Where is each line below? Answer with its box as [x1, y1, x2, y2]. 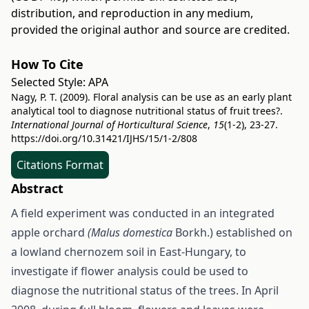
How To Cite [11, 56, 83, 72]
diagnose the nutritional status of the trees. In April [11, 283, 279, 298]
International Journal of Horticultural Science [11, 118, 208, 131]
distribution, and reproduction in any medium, [11, 6, 253, 21]
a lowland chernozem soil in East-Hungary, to [11, 244, 246, 259]
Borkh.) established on [175, 225, 292, 240]
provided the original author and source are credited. [11, 22, 290, 37]
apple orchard [11, 225, 88, 240]
